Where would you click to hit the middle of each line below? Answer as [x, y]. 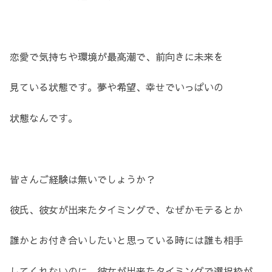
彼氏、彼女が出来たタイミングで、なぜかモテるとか [126, 209]
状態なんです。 [44, 117]
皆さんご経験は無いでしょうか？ [83, 179]
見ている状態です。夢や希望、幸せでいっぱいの [117, 87]
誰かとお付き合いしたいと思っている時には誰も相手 [126, 240]
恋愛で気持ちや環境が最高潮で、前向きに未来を [117, 57]
